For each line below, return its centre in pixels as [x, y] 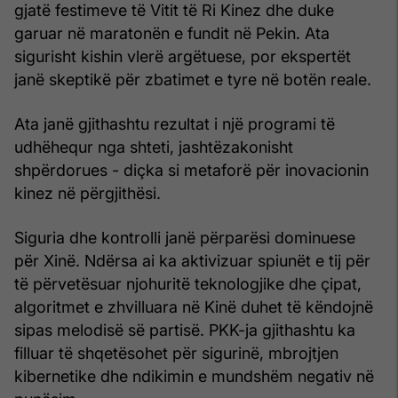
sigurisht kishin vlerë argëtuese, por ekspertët [183, 56]
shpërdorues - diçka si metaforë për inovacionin [191, 170]
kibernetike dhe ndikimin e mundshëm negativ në [194, 376]
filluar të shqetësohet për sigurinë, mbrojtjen [176, 353]
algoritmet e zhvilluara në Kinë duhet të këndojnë [194, 306]
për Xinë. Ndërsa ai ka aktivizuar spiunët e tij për [192, 260]
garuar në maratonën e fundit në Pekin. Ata [172, 33]
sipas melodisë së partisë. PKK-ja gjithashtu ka [185, 330]
